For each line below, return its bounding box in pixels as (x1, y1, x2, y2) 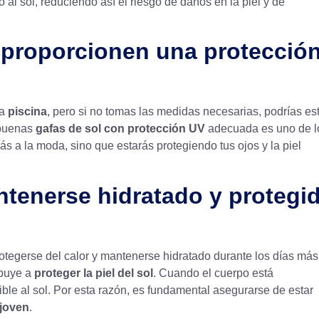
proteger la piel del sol (34, 266, 153, 279)
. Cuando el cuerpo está (153, 266, 273, 279)
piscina (8, 105, 47, 118)
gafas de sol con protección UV (33, 122, 205, 135)
